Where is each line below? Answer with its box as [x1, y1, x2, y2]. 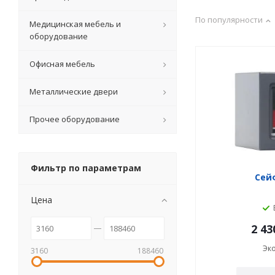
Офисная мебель [29, 58, 95, 69]
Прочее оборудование [29, 114, 120, 125]
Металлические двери [29, 86, 118, 97]
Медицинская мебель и [29, 18, 121, 29]
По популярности [195, 14, 263, 25]
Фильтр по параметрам [31, 162, 141, 174]
